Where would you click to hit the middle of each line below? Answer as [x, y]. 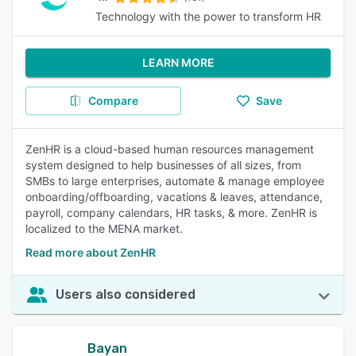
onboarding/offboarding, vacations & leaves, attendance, [174, 197]
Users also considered [126, 294]
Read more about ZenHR [91, 252]
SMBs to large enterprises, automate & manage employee [175, 181]
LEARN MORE [178, 62]
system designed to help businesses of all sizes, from [163, 165]
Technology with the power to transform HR [208, 16]
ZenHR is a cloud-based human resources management [170, 149]
